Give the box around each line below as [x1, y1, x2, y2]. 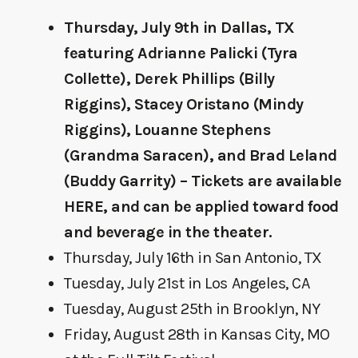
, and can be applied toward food [103, 197, 339, 216]
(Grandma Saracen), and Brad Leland [64, 146, 337, 165]
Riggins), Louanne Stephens [64, 121, 271, 139]
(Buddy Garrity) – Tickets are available [64, 172, 342, 190]
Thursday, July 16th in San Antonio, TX [64, 249, 322, 267]
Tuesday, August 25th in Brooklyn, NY [64, 300, 320, 318]
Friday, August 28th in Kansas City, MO [64, 325, 330, 344]
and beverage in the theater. [64, 223, 272, 241]
